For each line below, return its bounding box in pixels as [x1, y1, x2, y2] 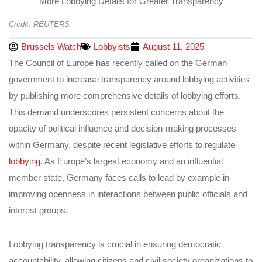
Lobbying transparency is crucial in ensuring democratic [9, 239, 221, 249]
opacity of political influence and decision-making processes [9, 123, 236, 133]
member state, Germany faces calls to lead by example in [9, 172, 229, 182]
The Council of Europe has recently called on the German [9, 57, 227, 68]
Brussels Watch [21, 41, 81, 51]
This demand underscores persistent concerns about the [9, 106, 224, 117]
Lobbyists [94, 41, 130, 51]
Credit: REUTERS [9, 20, 70, 29]
